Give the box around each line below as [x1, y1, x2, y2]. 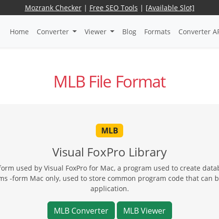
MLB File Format [53, 70, 166, 93]
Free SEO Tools [89, 3, 138, 12]
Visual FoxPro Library [52, 143, 167, 160]
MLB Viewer [123, 205, 166, 216]
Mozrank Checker [24, 3, 82, 12]
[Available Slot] [145, 3, 195, 12]
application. [90, 183, 129, 193]
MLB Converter [53, 205, 109, 216]
